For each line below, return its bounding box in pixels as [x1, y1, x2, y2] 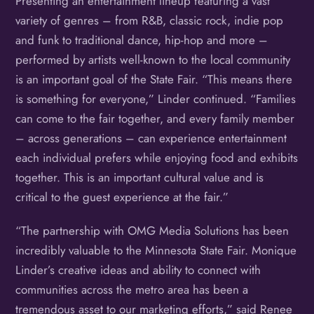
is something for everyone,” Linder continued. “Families [15, 90, 296, 107]
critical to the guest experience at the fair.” [15, 188, 229, 205]
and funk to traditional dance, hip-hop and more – [15, 31, 268, 48]
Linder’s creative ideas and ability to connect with [15, 261, 261, 279]
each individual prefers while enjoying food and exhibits [15, 149, 299, 166]
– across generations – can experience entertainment [15, 129, 287, 146]
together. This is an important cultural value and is [15, 168, 264, 186]
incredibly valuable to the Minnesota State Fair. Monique [15, 242, 297, 259]
